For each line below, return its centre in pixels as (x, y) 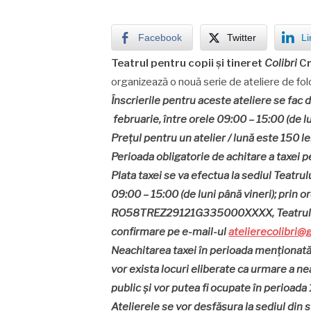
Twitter (242, 37)
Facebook (160, 37)
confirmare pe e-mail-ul (170, 232)
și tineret (239, 63)
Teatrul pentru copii (164, 63)
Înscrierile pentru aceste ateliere (193, 101)
